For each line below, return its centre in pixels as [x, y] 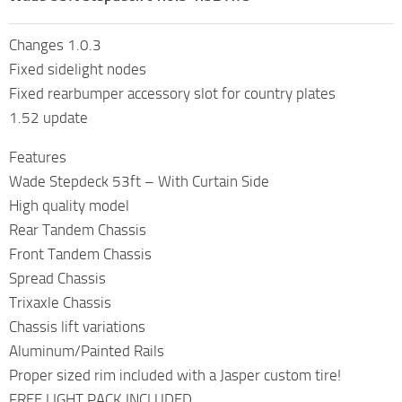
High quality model [69, 205]
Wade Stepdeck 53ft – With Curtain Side [139, 181]
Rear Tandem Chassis [78, 229]
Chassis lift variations [77, 326]
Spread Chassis [57, 278]
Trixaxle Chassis [60, 302]
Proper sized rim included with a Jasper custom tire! [175, 375]
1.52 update [48, 117]
